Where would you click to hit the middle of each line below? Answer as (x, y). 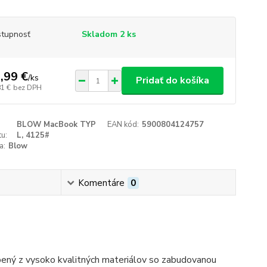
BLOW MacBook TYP (57, 125)
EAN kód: (123, 125)
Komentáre (101, 183)
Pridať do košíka (172, 80)
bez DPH (27, 87)
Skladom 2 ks (108, 34)
